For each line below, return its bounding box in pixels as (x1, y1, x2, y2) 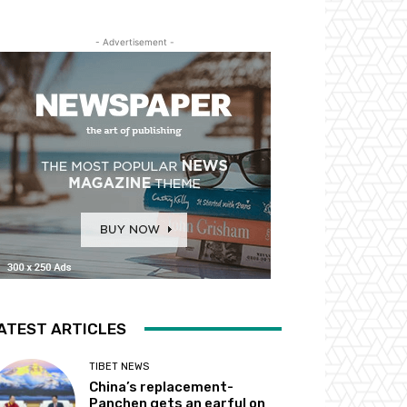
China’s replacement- (89, 378, 234, 395)
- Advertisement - (94, 35, 174, 47)
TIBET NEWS (89, 360, 150, 372)
